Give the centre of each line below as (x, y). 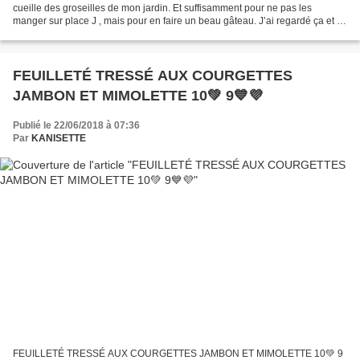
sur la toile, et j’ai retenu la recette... (90, 34)
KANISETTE (59, 139)
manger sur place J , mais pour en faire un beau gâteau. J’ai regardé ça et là (179, 21)
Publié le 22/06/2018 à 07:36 (76, 126)
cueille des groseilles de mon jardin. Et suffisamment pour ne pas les (162, 8)
